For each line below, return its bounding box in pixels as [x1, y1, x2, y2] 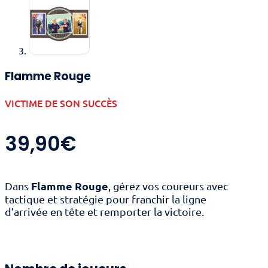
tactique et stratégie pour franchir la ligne [5, 193, 206, 206]
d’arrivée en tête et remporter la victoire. [5, 205, 204, 218]
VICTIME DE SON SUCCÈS [5, 96, 117, 109]
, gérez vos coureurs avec [108, 179, 228, 193]
